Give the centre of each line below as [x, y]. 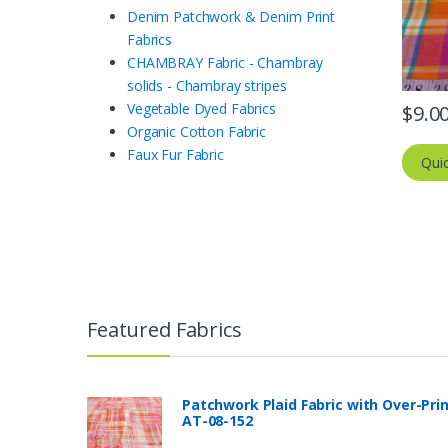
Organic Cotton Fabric [197, 132]
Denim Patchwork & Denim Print [231, 17]
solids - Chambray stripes [207, 86]
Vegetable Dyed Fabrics [201, 109]
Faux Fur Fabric [175, 155]
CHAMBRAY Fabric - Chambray [225, 63]
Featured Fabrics [164, 329]
